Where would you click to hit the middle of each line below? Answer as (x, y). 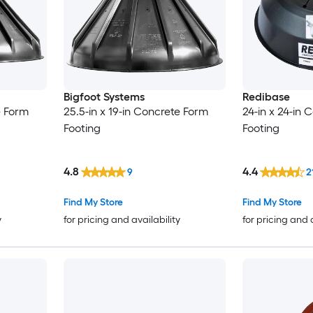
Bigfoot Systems (104, 97)
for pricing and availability (122, 219)
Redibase (266, 97)
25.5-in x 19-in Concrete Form (136, 112)
